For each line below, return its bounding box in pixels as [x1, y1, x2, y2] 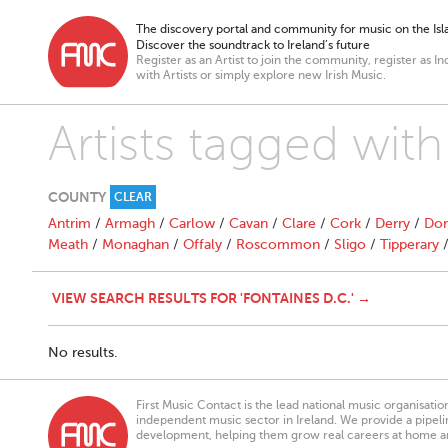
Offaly [183, 237, 222, 252]
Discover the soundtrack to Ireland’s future [136, 38, 370, 52]
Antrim [48, 216, 91, 231]
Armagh [105, 216, 155, 231]
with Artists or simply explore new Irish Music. [136, 68, 386, 82]
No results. [48, 345, 118, 360]
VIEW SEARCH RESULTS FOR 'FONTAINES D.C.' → [52, 290, 371, 306]
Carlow [169, 216, 215, 231]
